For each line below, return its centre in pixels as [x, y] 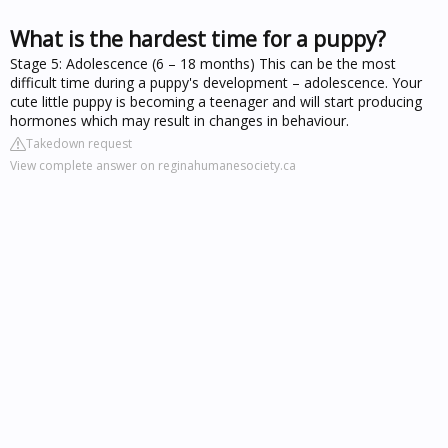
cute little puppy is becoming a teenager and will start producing [216, 101]
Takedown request [79, 143]
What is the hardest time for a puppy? [198, 38]
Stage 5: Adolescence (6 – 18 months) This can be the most [203, 63]
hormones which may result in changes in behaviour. [179, 120]
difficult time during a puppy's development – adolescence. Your [216, 82]
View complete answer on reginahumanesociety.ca [153, 165]
